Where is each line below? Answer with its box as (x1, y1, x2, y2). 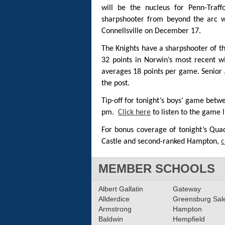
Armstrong (98, 205, 132, 213)
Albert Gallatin (98, 185, 143, 193)
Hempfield (172, 215, 205, 223)
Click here (118, 108, 151, 117)
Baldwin (98, 215, 123, 223)
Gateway (172, 185, 201, 193)
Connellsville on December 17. (101, 27, 203, 36)
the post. (101, 79, 130, 88)
